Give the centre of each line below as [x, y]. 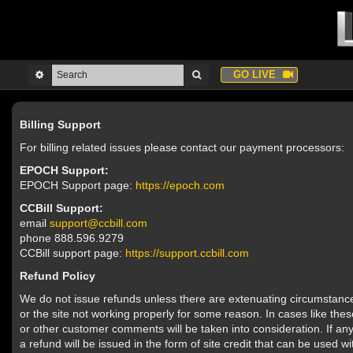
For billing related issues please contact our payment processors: [182, 147]
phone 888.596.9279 [72, 238]
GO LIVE [256, 74]
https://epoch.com [180, 185]
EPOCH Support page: [78, 185]
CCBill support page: [72, 253]
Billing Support [60, 124]
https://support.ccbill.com [187, 253]
